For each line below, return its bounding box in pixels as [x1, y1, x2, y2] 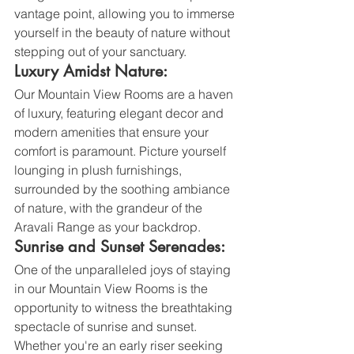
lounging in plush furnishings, [14, 162, 185, 178]
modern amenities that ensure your [14, 124, 212, 140]
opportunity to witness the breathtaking [14, 299, 235, 315]
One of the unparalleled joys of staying [14, 262, 234, 277]
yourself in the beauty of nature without [14, 24, 233, 40]
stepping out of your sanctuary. [14, 43, 186, 59]
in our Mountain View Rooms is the [14, 281, 211, 296]
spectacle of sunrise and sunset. [14, 318, 200, 334]
